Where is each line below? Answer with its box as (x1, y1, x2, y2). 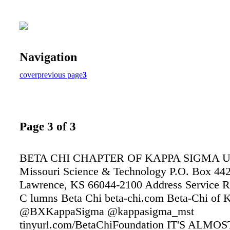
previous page (37, 70, 83, 79)
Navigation (20, 50, 77, 64)
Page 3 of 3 (20, 120, 76, 133)
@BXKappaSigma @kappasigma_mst (20, 204, 194, 218)
